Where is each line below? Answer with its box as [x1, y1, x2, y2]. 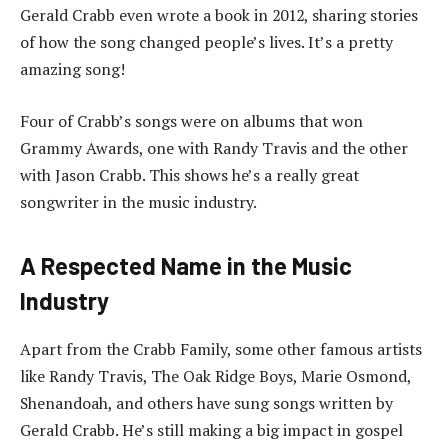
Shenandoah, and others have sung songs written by [20, 391, 393, 414]
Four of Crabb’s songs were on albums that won [20, 109, 363, 132]
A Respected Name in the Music [20, 250, 352, 280]
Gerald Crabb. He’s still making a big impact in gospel [20, 418, 403, 441]
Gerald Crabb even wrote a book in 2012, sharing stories [20, 3, 418, 26]
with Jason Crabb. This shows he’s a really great [20, 163, 359, 186]
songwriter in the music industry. [20, 190, 257, 213]
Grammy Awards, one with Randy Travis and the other [20, 136, 408, 159]
